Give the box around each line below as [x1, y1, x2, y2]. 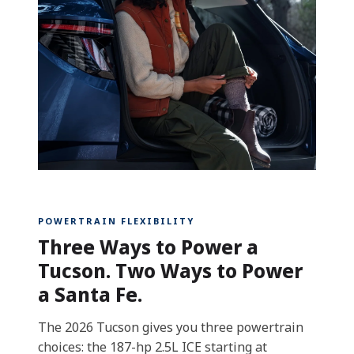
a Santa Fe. [38, 281, 142, 307]
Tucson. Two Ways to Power [38, 258, 303, 284]
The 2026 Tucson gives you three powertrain [38, 318, 303, 336]
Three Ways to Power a [38, 234, 258, 260]
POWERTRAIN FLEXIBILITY [38, 215, 194, 227]
